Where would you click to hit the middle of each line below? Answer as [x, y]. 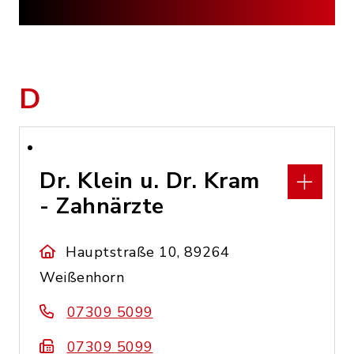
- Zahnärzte [102, 206]
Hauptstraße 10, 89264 [148, 252]
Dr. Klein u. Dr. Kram [150, 181]
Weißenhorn [82, 277]
